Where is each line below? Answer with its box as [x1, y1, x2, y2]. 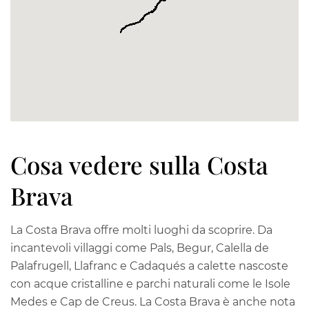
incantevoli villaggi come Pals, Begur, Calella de [10, 241, 269, 255]
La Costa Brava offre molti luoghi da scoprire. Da [10, 223, 272, 237]
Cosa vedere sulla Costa [10, 148, 268, 181]
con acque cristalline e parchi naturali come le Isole [10, 277, 290, 290]
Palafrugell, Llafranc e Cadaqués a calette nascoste [10, 259, 288, 272]
